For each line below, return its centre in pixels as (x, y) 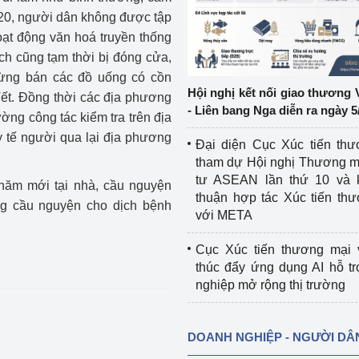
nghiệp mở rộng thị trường (270, 285)
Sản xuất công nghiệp (64, 103)
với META (224, 215)
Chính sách (34, 69)
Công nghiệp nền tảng (65, 34)
